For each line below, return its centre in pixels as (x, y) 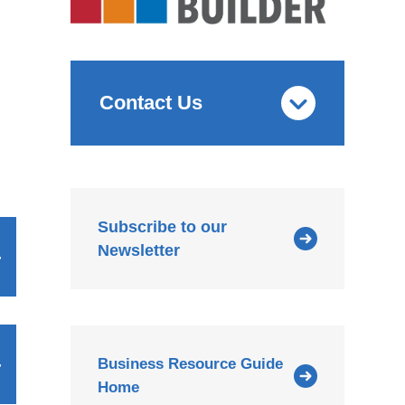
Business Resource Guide (191, 364)
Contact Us (151, 102)
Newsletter (139, 251)
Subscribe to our (163, 227)
